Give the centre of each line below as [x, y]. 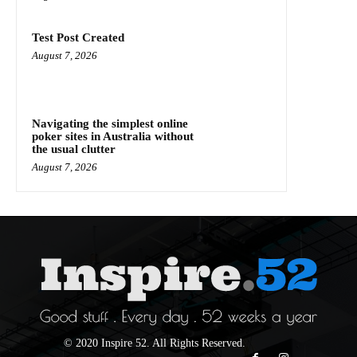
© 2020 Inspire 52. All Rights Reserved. [154, 343]
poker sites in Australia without [113, 137]
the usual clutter [74, 149]
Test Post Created [78, 38]
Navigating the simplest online [110, 124]
